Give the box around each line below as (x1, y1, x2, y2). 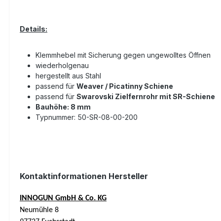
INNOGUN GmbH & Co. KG (20, 194, 107, 202)
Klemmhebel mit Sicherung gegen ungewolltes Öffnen (36, 50, 211, 59)
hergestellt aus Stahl (36, 71, 101, 80)
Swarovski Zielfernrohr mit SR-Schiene (76, 92, 215, 101)
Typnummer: (36, 112, 77, 121)
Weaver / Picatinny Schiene (76, 81, 173, 90)
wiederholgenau (36, 61, 89, 70)
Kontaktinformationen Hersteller (20, 171, 148, 181)
